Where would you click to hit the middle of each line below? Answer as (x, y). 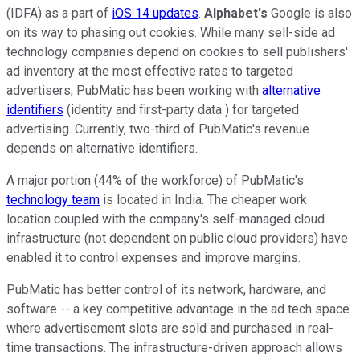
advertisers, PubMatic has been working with (134, 91)
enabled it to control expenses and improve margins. (153, 258)
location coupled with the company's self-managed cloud (166, 219)
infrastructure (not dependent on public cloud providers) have (177, 239)
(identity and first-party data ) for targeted (181, 110)
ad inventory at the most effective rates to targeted (150, 72)
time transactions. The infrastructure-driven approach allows (174, 348)
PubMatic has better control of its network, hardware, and (166, 290)
